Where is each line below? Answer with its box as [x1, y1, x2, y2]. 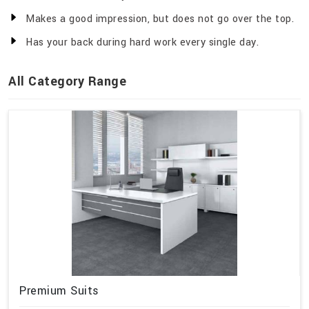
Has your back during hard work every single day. [26, 35, 259, 50]
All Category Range [8, 72, 126, 91]
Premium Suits [19, 283, 99, 299]
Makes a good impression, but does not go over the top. [26, 12, 294, 27]
